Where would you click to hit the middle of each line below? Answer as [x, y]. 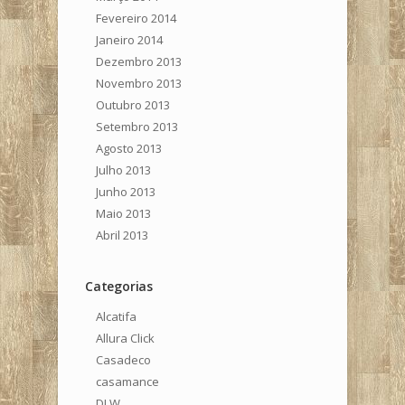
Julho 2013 [123, 170]
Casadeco [123, 359]
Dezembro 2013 [139, 61]
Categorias [119, 286]
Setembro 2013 [137, 126]
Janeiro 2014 [129, 39]
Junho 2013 [126, 191]
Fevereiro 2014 [136, 18]
